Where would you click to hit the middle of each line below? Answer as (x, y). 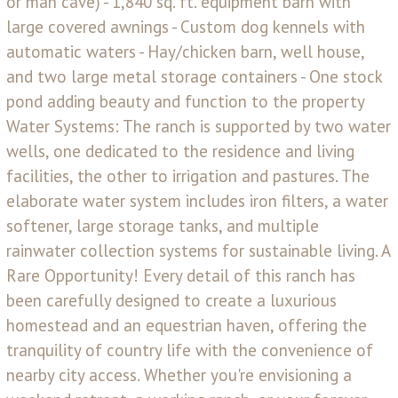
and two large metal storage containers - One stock (194, 76)
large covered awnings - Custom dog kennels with (186, 26)
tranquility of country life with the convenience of (190, 350)
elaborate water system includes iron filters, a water (197, 200)
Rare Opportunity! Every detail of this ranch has (181, 275)
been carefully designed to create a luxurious (171, 300)
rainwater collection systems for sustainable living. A (198, 250)
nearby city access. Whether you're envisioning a (179, 374)
